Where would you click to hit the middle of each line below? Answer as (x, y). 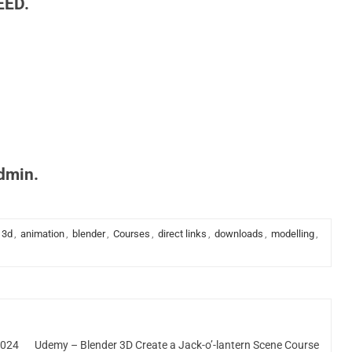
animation (42, 234)
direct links (182, 234)
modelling (292, 234)
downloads (238, 234)
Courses (131, 234)
